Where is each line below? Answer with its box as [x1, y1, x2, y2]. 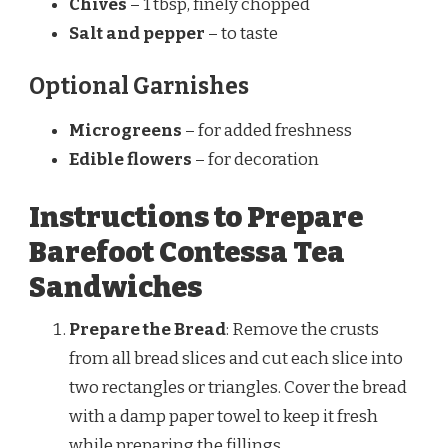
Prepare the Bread [69, 318, 226, 340]
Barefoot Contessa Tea [29, 234, 345, 270]
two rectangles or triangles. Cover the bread [69, 376, 407, 398]
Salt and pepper [69, 22, 205, 44]
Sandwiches [29, 269, 202, 305]
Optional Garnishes [29, 73, 249, 101]
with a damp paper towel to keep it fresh [69, 405, 378, 427]
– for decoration [192, 149, 319, 171]
